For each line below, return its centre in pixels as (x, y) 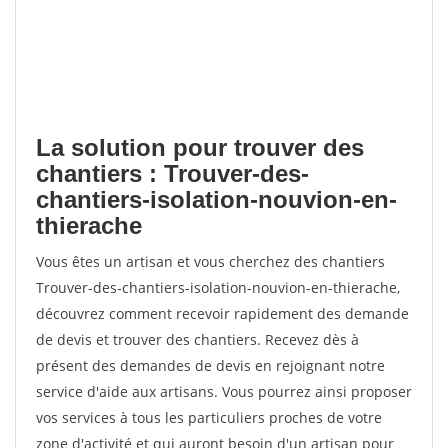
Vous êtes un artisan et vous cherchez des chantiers (210, 261)
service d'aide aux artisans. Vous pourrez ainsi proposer (224, 391)
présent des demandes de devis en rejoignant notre (210, 365)
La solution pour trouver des (200, 147)
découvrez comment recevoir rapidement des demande (222, 313)
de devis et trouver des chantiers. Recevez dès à (197, 339)
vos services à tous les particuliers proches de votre (209, 417)
